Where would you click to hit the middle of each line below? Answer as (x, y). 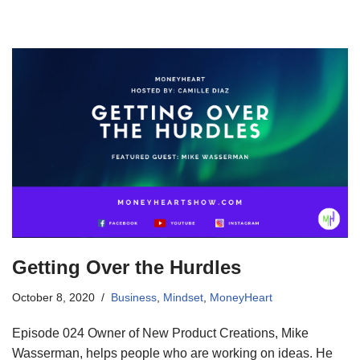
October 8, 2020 (53, 297)
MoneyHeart (241, 297)
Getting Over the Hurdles (127, 267)
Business (134, 297)
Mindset (183, 297)
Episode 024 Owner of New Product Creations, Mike (160, 333)
